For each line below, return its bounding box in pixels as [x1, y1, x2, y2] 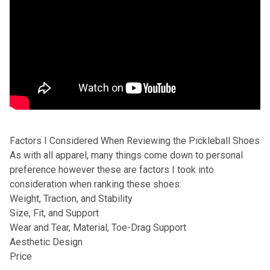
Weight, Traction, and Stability [10, 193, 133, 205]
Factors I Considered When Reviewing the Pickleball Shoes [10, 135, 260, 147]
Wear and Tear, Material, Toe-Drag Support [10, 222, 186, 234]
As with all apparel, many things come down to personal [10, 149, 243, 162]
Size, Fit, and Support [10, 207, 99, 219]
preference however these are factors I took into [10, 164, 214, 176]
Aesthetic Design [10, 236, 83, 248]
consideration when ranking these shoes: [10, 178, 181, 190]
